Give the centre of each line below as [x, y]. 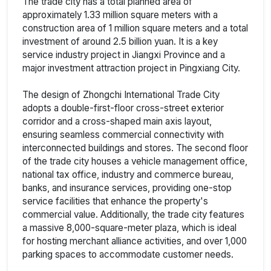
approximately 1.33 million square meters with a [120, 15]
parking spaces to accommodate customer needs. [128, 254]
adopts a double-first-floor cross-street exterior [123, 108]
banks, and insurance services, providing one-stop [127, 188]
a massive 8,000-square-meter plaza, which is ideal [129, 227]
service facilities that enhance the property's [115, 201]
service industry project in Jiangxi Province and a [124, 54]
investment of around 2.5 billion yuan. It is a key [120, 41]
